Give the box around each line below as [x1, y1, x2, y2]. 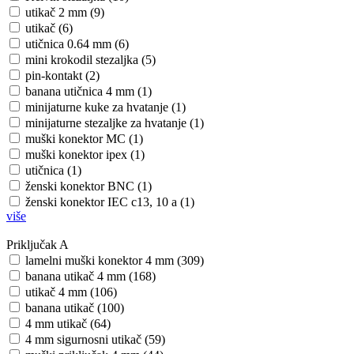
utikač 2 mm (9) [25, 6, 104, 20]
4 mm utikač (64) [25, 317, 111, 331]
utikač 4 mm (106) [25, 285, 117, 299]
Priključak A [6, 238, 69, 252]
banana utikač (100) [25, 301, 124, 315]
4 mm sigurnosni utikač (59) [25, 333, 165, 347]
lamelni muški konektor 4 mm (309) [25, 254, 204, 268]
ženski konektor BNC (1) [25, 179, 152, 194]
